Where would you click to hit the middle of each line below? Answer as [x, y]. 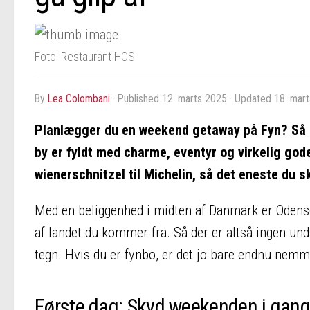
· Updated [250, 99]
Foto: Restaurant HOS [85, 56]
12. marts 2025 [194, 99]
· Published [137, 99]
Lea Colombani [79, 99]
